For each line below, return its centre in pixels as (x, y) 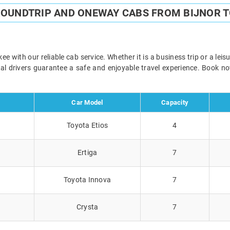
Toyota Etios (87, 125)
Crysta (87, 207)
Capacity (175, 102)
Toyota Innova (87, 179)
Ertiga (87, 152)
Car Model (87, 102)
